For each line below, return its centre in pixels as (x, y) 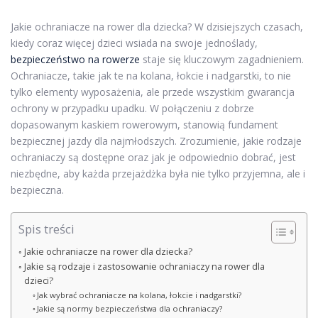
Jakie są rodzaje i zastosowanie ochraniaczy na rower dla (144, 267)
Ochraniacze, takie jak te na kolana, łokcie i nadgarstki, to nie (151, 76)
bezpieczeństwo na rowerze (75, 59)
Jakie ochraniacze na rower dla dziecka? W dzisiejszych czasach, (157, 27)
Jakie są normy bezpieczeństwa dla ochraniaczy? (130, 308)
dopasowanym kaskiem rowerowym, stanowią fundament (144, 125)
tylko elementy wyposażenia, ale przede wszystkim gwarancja (153, 92)
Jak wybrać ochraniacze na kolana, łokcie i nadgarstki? (139, 295)
